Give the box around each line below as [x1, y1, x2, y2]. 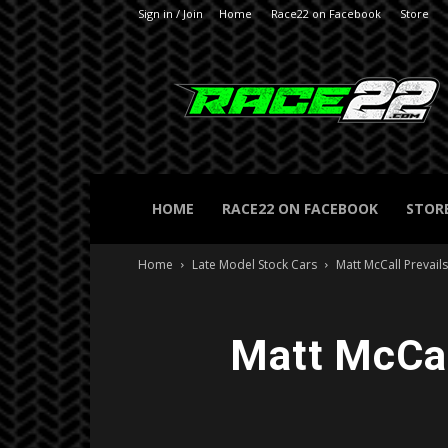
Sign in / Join [138, 6, 203, 21]
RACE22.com [189, 56, 272, 75]
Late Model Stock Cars [192, 256, 317, 273]
